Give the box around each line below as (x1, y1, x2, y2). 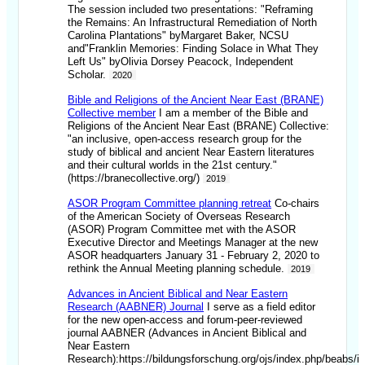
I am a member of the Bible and (156, 107, 309, 120)
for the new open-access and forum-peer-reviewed (68, 314, 303, 327)
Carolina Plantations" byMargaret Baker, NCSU (68, 29, 289, 42)
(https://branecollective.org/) (68, 172, 204, 185)
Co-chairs (271, 197, 320, 210)
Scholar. (68, 68, 110, 81)
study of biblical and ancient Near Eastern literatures (68, 146, 315, 159)
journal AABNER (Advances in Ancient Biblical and (68, 327, 307, 340)
